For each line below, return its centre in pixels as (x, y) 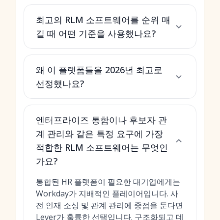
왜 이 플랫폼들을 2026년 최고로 (99, 70)
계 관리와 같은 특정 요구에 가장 (99, 134)
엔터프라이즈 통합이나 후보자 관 (101, 120)
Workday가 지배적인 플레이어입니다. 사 (107, 193)
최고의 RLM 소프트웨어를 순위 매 (103, 20)
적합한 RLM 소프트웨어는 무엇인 (102, 147)
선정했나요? (60, 83)
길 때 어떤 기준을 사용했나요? (96, 33)
